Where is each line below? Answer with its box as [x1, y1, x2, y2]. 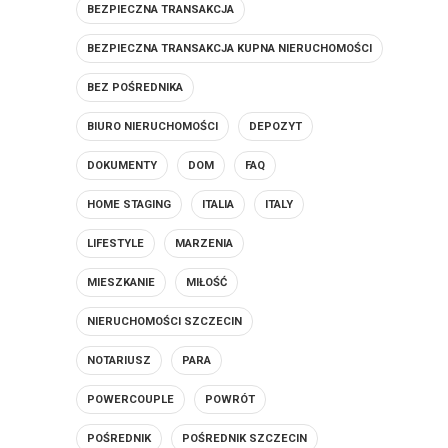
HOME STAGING [87, 198, 171, 211]
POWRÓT [205, 393, 255, 406]
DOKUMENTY [87, 159, 157, 172]
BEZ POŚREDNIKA [87, 81, 183, 94]
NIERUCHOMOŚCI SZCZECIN [87, 315, 242, 328]
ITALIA [202, 198, 234, 211]
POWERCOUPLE [87, 393, 174, 406]
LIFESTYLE [87, 237, 144, 250]
